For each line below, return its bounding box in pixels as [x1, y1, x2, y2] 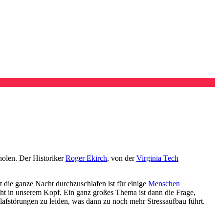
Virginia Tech [136, 153, 178, 162]
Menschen [148, 179, 180, 188]
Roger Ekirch [66, 153, 107, 162]
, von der [107, 153, 136, 162]
